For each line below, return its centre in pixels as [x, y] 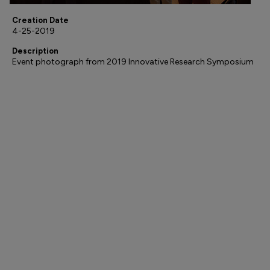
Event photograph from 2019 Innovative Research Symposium [133, 62]
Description [35, 51]
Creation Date [40, 20]
